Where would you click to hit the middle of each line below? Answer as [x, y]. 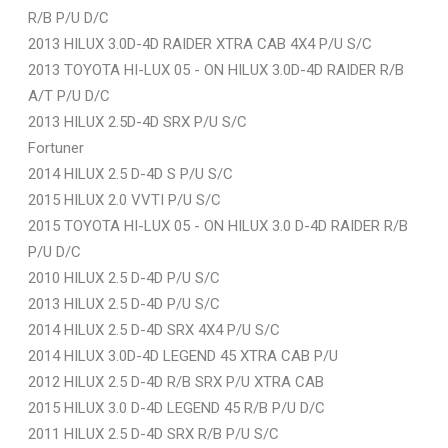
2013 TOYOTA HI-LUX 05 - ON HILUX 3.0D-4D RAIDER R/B [216, 69]
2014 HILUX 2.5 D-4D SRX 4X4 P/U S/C [154, 329]
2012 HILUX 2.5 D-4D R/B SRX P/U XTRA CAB [176, 381]
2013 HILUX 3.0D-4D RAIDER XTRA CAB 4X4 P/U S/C [200, 43]
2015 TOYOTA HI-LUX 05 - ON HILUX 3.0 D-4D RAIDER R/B [218, 225]
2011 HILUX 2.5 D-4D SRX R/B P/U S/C [153, 433]
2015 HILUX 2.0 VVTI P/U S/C [124, 199]
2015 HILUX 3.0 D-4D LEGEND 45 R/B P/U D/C [176, 407]
